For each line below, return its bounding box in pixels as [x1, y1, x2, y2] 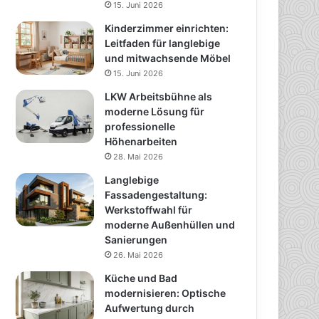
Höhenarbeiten [105, 135, 178, 148]
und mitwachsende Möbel [105, 52, 231, 65]
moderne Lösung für [105, 105, 205, 118]
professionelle [105, 120, 176, 133]
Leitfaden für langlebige [105, 37, 221, 50]
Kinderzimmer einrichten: [105, 22, 229, 35]
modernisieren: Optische [105, 287, 226, 300]
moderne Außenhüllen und [105, 219, 236, 231]
